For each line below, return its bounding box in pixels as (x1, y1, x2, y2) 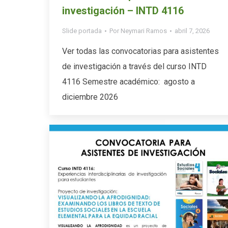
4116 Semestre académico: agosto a (62, 76, 195, 87)
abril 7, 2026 (175, 26, 210, 35)
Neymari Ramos (121, 26, 167, 35)
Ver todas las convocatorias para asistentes (62, 46, 219, 56)
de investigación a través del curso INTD (62, 61, 207, 71)
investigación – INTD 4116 (62, 4, 184, 17)
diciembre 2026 (62, 92, 118, 102)
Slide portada (62, 26, 102, 35)
